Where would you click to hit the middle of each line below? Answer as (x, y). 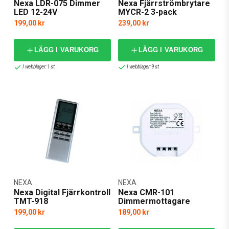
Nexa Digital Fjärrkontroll (62, 192)
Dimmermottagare (154, 201)
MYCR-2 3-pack (147, 12)
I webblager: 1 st (39, 67)
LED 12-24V (36, 12)
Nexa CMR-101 (146, 192)
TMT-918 (31, 201)
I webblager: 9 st (143, 67)
